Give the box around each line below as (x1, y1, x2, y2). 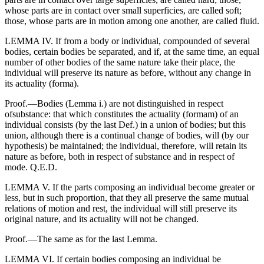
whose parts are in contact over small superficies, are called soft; (5, 5, 242, 16)
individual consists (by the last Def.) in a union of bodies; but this (5, 120, 246, 130)
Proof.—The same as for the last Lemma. (5, 234, 157, 245)
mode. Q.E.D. (5, 162, 57, 173)
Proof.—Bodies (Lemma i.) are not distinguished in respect (5, 98, 223, 109)
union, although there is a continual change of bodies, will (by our (5, 130, 249, 141)
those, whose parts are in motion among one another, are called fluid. (5, 16, 259, 27)
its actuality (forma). (5, 78, 79, 89)
